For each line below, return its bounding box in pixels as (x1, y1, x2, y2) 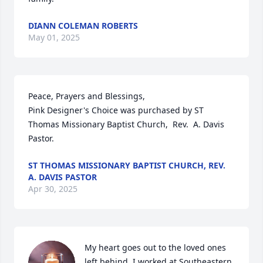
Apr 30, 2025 (28, 183, 77, 194)
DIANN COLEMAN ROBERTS (28, 20, 138, 31)
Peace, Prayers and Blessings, (28, 90, 145, 102)
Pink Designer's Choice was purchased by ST (28, 104, 204, 116)
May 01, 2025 (28, 32, 80, 43)
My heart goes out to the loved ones (85, 242, 226, 253)
